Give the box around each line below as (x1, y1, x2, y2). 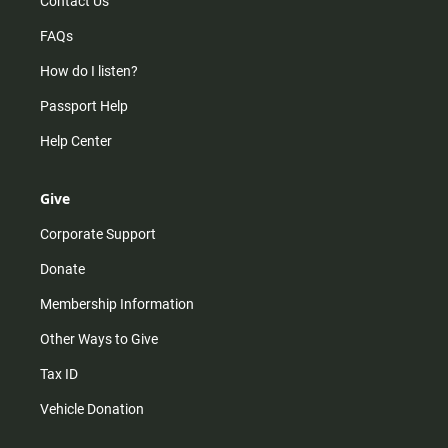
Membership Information (40, 296, 194, 313)
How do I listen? (40, 63, 138, 80)
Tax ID (40, 366, 78, 383)
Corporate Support (40, 226, 156, 243)
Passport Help (40, 98, 128, 115)
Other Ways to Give (40, 331, 158, 348)
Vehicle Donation (40, 401, 144, 418)
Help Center (40, 133, 112, 150)
